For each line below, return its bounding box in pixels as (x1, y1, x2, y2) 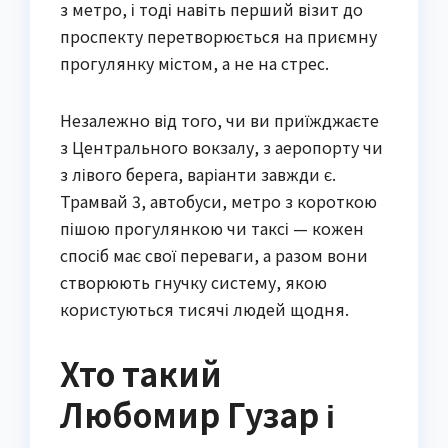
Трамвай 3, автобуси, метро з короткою (60, 188, 377, 213)
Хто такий (60, 349, 222, 396)
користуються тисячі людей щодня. (60, 296, 349, 321)
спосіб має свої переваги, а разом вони (60, 242, 368, 267)
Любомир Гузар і (60, 390, 335, 437)
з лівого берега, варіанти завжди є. (60, 161, 336, 186)
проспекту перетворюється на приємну (60, 23, 377, 48)
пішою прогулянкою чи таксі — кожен (60, 215, 364, 240)
